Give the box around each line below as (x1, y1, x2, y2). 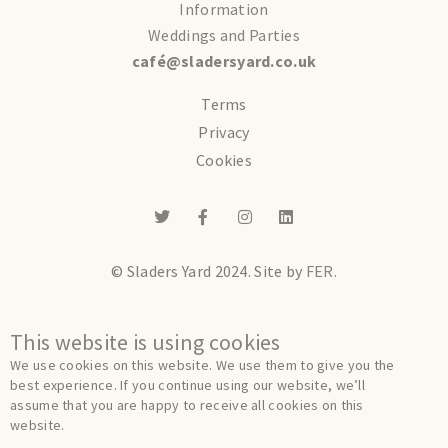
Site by (254, 260, 306, 281)
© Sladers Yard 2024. (111, 260, 255, 281)
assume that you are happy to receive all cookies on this (10, 396, 364, 415)
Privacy (198, 121, 250, 142)
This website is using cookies (10, 328, 281, 357)
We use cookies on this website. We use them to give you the (10, 356, 395, 375)
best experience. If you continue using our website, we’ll (10, 376, 366, 395)
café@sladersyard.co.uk (131, 51, 317, 72)
